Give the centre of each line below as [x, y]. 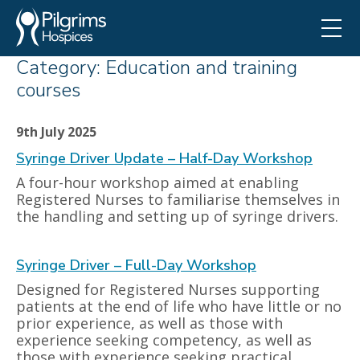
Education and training [201, 67]
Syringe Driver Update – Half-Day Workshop [164, 158]
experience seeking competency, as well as [164, 340]
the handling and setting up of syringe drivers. [177, 216]
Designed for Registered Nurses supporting [168, 289]
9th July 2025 [56, 132]
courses [48, 90]
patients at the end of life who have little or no [179, 306]
